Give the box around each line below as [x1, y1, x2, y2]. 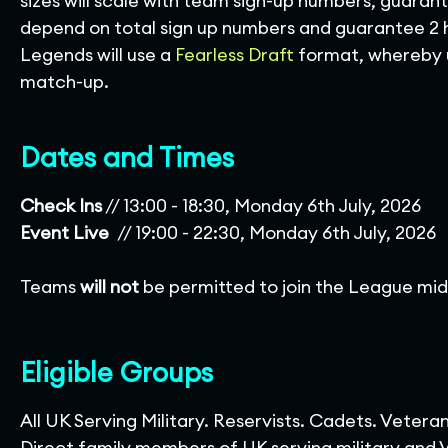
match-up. [20, 70, 113, 93]
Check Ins [20, 194, 102, 217]
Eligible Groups [20, 354, 213, 389]
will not [80, 275, 139, 298]
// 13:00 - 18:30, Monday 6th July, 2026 [102, 194, 425, 217]
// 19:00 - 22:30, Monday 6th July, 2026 [117, 221, 436, 244]
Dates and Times [20, 139, 234, 174]
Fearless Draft [175, 43, 294, 66]
